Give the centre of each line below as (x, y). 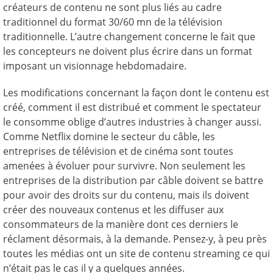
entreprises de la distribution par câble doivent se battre (133, 180)
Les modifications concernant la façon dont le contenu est (136, 92)
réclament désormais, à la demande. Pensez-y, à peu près (135, 239)
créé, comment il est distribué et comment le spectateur (132, 107)
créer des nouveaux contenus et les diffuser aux (113, 209)
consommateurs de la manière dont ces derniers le (121, 224)
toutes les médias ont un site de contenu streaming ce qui (136, 253)
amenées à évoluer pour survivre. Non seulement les (124, 165)
